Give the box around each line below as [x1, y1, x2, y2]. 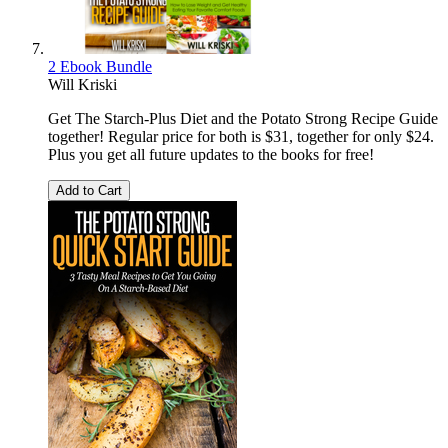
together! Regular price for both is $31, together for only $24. [48, 128, 434, 146]
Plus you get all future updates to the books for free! [48, 146, 374, 164]
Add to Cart [56, 183, 122, 199]
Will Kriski [48, 76, 117, 94]
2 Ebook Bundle [48, 58, 152, 76]
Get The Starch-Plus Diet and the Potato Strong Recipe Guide [48, 110, 438, 128]
